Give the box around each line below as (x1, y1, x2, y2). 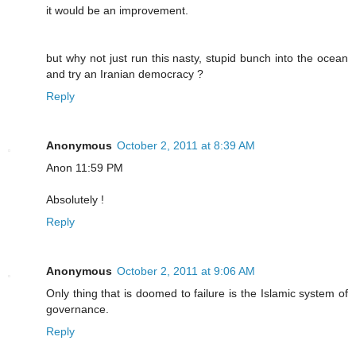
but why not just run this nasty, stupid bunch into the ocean (46, 52, 348, 65)
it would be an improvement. (46, 4, 188, 17)
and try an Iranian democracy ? (46, 68, 203, 81)
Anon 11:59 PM (46, 161, 123, 175)
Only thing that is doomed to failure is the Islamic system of (46, 287, 348, 300)
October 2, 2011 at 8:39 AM (117, 139, 255, 153)
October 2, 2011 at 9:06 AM (117, 265, 255, 278)
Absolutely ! (46, 193, 104, 207)
